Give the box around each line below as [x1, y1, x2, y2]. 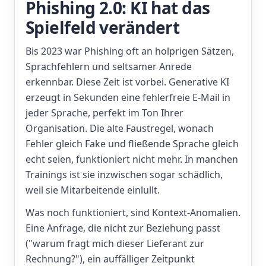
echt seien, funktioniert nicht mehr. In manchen [26, 153, 238, 166]
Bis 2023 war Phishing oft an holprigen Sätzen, [26, 45, 234, 58]
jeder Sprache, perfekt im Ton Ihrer [26, 106, 183, 119]
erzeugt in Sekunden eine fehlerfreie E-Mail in [26, 91, 230, 104]
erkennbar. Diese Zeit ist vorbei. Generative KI [26, 75, 229, 88]
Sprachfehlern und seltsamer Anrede [26, 60, 192, 73]
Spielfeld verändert [26, 16, 180, 39]
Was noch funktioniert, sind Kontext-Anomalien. [26, 206, 240, 219]
